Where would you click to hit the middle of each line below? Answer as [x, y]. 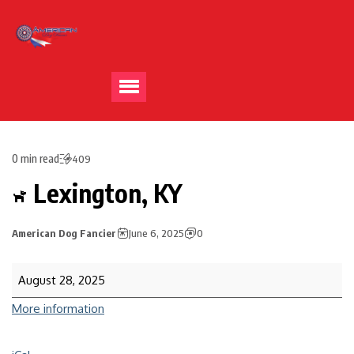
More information [58, 309]
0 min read [36, 158]
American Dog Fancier [64, 233]
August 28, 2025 [62, 280]
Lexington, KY [105, 193]
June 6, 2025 [156, 233]
